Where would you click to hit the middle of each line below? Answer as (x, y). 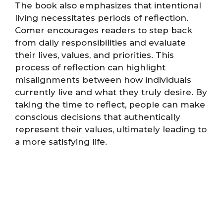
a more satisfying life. (61, 142)
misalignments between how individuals (103, 80)
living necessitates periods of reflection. (102, 18)
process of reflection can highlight (90, 68)
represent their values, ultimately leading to (111, 130)
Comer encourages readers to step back (104, 30)
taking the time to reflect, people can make (110, 105)
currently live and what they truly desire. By (111, 92)
